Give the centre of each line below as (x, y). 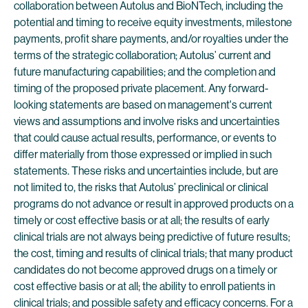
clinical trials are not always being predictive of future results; (152, 237)
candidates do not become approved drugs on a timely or (145, 270)
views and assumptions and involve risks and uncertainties (147, 121)
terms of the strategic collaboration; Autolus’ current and (142, 55)
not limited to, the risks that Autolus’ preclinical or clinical (141, 187)
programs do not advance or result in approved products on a (154, 204)
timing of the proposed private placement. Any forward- (141, 88)
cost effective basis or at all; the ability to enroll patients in (144, 286)
